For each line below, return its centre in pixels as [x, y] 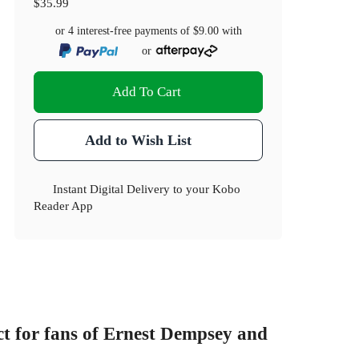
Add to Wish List [138, 141]
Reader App [64, 206]
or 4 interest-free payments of [124, 31]
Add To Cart [147, 92]
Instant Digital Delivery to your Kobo [147, 189]
